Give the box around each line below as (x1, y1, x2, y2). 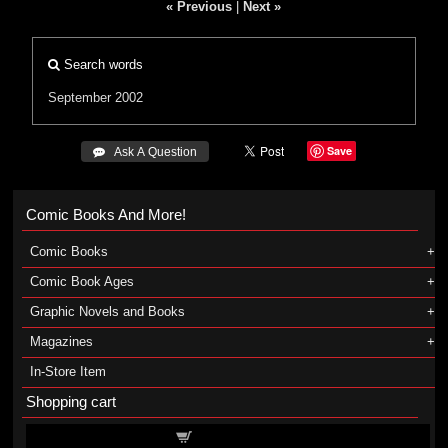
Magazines (29, 334, 93, 349)
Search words (60, 57, 144, 72)
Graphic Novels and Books (29, 304, 185, 319)
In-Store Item (29, 364, 106, 379)
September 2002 (48, 90, 144, 105)
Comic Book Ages (29, 274, 134, 289)
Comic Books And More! (25, 206, 186, 223)
